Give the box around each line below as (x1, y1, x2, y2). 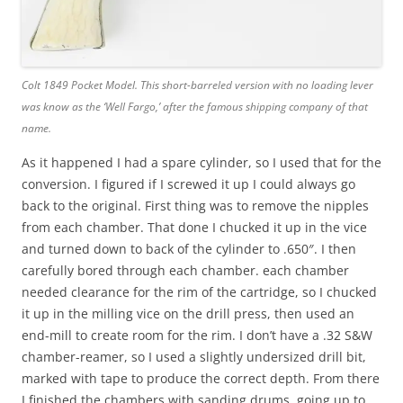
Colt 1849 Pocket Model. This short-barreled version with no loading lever (22, 77, 373, 94)
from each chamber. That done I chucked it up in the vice (22, 219, 367, 237)
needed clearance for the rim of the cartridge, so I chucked (22, 283, 377, 301)
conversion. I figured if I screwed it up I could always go (22, 175, 355, 193)
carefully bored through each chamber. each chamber (22, 262, 349, 280)
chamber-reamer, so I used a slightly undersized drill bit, (22, 348, 366, 366)
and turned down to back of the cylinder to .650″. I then (22, 240, 356, 258)
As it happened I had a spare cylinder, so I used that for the (22, 154, 381, 172)
